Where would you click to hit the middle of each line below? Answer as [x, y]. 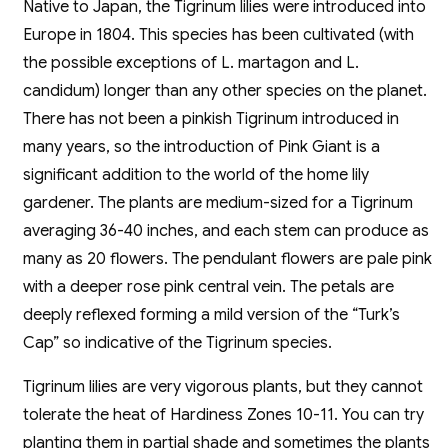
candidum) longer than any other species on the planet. [225, 90]
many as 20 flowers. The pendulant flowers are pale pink [228, 258]
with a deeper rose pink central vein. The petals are [209, 286]
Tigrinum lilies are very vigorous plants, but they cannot [223, 386]
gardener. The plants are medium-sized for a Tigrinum [218, 202]
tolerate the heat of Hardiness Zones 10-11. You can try [224, 414]
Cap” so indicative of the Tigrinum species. [178, 342]
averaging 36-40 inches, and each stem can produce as [226, 230]
